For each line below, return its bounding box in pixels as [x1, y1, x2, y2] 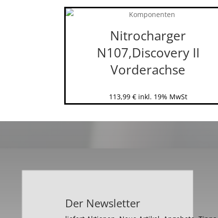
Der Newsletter [65, 196, 141, 211]
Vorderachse [110, 60, 185, 78]
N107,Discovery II [96, 43, 200, 61]
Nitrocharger [110, 26, 186, 44]
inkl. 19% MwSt [138, 91, 187, 101]
